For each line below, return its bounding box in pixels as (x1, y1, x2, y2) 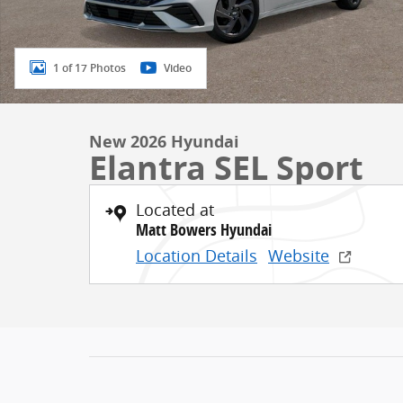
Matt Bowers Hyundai (136, 219, 272, 241)
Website (268, 245, 329, 266)
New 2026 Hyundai (89, 130, 239, 153)
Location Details (136, 245, 257, 266)
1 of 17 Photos (53, 61, 126, 75)
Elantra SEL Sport (89, 146, 363, 190)
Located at (136, 199, 214, 220)
